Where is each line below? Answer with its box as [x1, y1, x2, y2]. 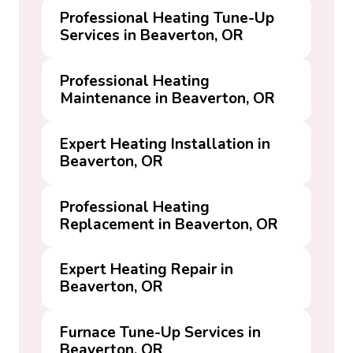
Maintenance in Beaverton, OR [60, 88, 276, 110]
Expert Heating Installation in [60, 133, 271, 154]
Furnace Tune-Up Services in [60, 322, 262, 344]
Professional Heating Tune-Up [60, 8, 275, 29]
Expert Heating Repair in [60, 259, 234, 281]
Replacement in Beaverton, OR [60, 214, 279, 235]
